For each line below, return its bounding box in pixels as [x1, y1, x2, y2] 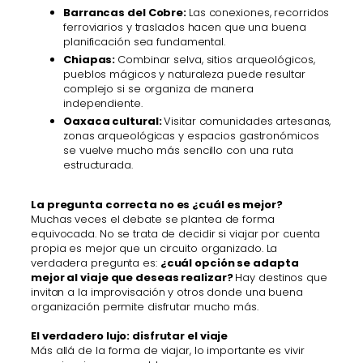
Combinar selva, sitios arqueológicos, [117, 52, 315, 68]
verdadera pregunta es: [31, 254, 160, 271]
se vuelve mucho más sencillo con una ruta [63, 142, 293, 158]
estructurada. [63, 156, 133, 173]
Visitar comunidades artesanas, [164, 113, 331, 129]
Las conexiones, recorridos [188, 5, 330, 21]
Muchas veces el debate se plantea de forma [31, 211, 275, 227]
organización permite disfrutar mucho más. [31, 298, 258, 314]
